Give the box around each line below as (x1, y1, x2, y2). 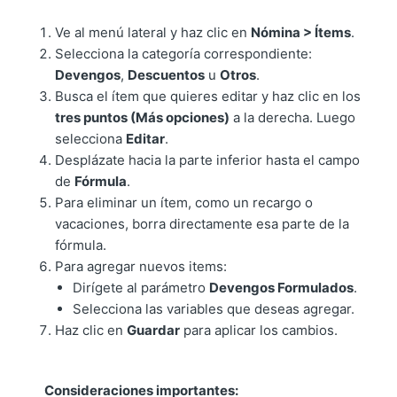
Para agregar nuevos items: (55, 258, 228, 276)
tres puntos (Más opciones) (55, 109, 230, 127)
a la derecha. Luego (230, 109, 356, 127)
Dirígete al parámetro (73, 279, 210, 297)
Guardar (127, 322, 181, 339)
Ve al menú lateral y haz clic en (55, 24, 252, 42)
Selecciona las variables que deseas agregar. (73, 300, 355, 318)
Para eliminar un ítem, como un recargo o (55, 194, 314, 212)
